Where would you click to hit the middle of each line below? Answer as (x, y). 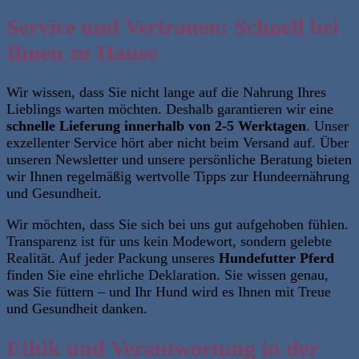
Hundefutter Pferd (276, 258)
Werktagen (272, 125)
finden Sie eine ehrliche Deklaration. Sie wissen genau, (167, 275)
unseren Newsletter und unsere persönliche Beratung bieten (179, 159)
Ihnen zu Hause (82, 52)
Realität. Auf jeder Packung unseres (113, 258)
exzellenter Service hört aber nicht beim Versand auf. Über (177, 142)
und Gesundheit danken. (77, 309)
